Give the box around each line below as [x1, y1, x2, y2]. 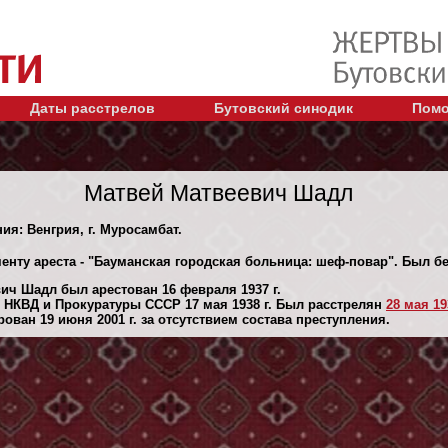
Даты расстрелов [30, 99, 155, 116]
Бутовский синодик [214, 99, 353, 116]
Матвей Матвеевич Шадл [84, 179, 353, 206]
